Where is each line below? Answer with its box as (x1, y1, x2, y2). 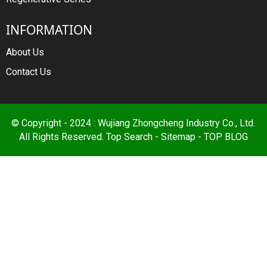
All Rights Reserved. (18, 131, 106, 143)
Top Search (105, 131, 153, 143)
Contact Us (6, 66, 51, 77)
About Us (6, 46, 44, 58)
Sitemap (160, 131, 195, 143)
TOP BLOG (203, 131, 248, 143)
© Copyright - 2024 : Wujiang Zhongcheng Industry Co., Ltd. (11, 117, 256, 129)
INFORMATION (6, 21, 92, 39)
